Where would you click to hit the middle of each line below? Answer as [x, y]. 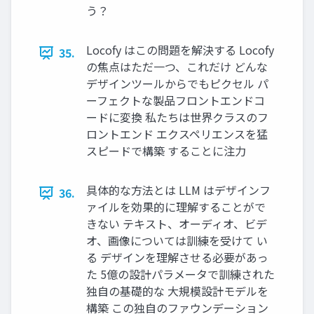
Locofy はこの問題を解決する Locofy [180, 50]
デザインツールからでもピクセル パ [177, 84]
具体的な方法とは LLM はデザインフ [178, 190]
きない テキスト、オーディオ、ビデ [177, 224]
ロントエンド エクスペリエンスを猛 [177, 134]
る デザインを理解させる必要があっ [177, 258]
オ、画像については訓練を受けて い [177, 241]
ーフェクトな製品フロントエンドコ [176, 101]
